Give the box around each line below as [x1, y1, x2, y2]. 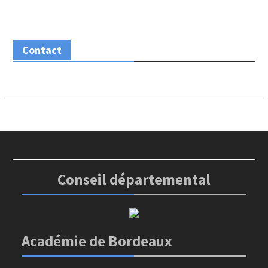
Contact [22, 43, 62, 57]
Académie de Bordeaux [22, 232, 173, 251]
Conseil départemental [57, 170, 211, 189]
